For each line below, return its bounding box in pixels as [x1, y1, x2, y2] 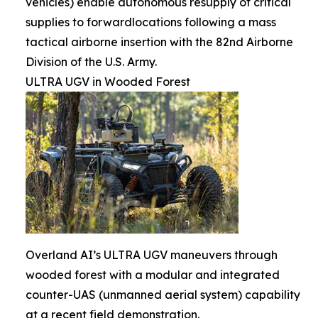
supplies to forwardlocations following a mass [26, 15, 276, 30]
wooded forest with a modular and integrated [26, 268, 280, 283]
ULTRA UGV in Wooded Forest [26, 75, 190, 89]
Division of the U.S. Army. [26, 55, 157, 70]
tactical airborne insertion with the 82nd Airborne [26, 35, 293, 50]
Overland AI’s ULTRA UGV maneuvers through [26, 248, 278, 263]
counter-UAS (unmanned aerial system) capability [26, 287, 300, 302]
